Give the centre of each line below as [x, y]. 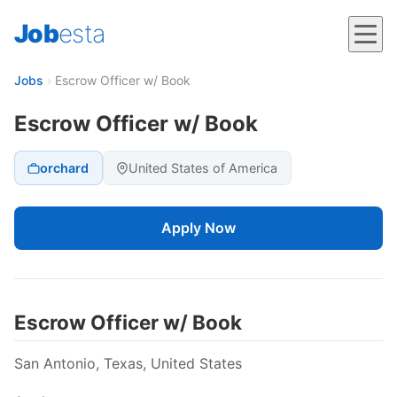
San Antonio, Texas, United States [128, 363]
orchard [65, 168]
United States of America [203, 168]
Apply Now [198, 228]
